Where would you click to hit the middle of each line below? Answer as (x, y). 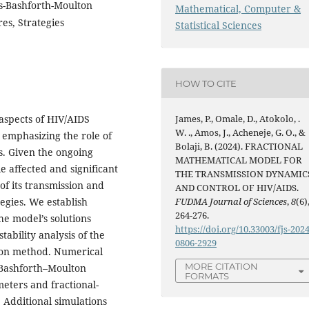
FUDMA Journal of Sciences (231, 202)
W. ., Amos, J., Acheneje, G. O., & (241, 133)
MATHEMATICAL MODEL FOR (239, 160)
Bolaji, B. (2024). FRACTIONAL (239, 147)
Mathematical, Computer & (238, 9)
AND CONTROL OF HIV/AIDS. (237, 188)
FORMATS (207, 276)
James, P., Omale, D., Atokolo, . (238, 119)
